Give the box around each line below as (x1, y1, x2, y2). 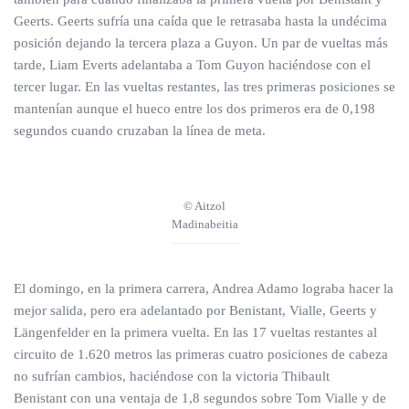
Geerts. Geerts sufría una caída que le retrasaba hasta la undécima (14, 14, 387, 28)
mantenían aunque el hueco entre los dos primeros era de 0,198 (14, 101, 375, 116)
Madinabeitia (171, 217, 238, 231)
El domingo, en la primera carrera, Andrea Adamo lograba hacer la (14, 281, 393, 296)
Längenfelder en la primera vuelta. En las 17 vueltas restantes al (14, 325, 377, 340)
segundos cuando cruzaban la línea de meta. (14, 123, 266, 138)
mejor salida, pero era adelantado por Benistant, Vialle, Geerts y (14, 303, 377, 318)
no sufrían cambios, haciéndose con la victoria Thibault (14, 369, 330, 383)
